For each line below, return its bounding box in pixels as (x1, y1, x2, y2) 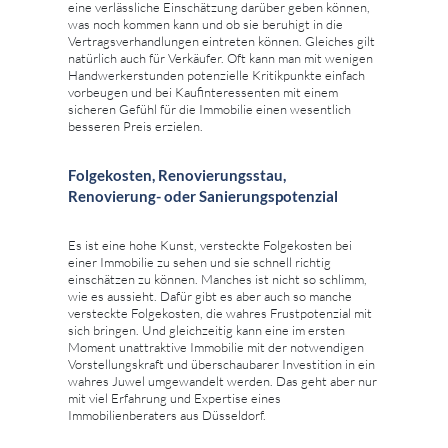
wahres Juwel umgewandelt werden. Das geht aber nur (68, 373, 377, 390)
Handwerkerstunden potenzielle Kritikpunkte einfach (68, 67, 365, 84)
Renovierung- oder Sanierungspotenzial (68, 187, 338, 206)
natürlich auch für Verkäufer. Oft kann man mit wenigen (68, 50, 373, 67)
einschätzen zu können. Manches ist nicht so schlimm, (68, 271, 367, 288)
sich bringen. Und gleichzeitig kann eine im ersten (68, 322, 345, 339)
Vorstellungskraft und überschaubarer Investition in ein (68, 356, 375, 373)
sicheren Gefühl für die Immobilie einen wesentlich (68, 101, 351, 118)
